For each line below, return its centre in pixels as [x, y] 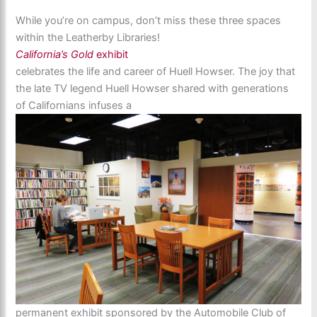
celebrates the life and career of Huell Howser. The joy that [156, 72]
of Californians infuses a [74, 106]
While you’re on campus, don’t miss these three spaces [149, 21]
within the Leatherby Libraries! [88, 38]
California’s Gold [56, 55]
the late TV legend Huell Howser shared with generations [152, 89]
